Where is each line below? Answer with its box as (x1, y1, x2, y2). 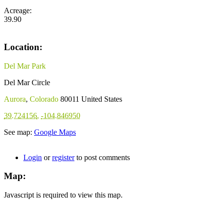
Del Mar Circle (4, 78, 50, 87)
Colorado (30, 94, 58, 103)
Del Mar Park (4, 61, 46, 70)
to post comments (74, 153, 130, 162)
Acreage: (4, 6, 34, 15)
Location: (4, 42, 42, 53)
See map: (4, 127, 34, 136)
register (52, 153, 74, 162)
